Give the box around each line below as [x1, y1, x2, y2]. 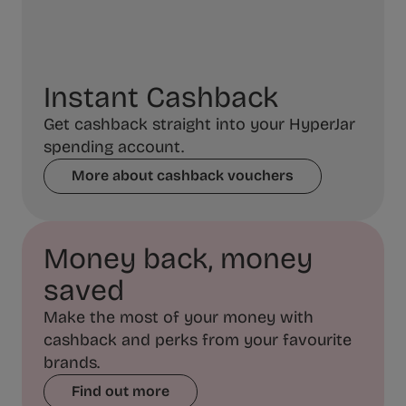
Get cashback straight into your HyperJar [43, 113, 355, 134]
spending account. [43, 136, 184, 157]
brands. [43, 352, 100, 372]
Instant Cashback [43, 79, 278, 115]
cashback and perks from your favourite [43, 329, 352, 350]
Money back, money [43, 240, 313, 276]
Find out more [72, 382, 170, 401]
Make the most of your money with [43, 306, 314, 327]
